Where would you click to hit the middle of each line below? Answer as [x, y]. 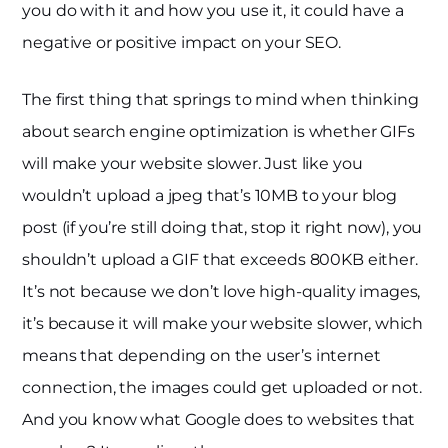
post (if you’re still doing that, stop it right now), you [222, 227]
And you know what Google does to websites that [219, 419]
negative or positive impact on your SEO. [182, 42]
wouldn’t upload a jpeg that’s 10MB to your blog [209, 195]
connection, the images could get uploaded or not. [222, 387]
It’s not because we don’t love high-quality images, [221, 291]
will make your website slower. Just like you [192, 163]
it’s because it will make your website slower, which [223, 323]
